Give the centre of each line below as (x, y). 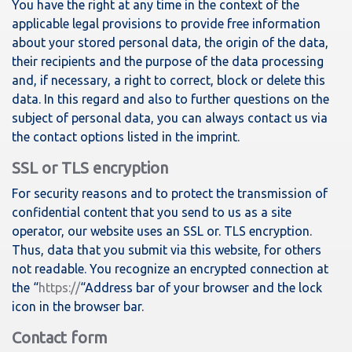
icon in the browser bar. (78, 306)
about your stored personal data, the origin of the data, (170, 42)
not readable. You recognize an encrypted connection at (170, 269)
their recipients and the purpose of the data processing (168, 61)
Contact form (60, 337)
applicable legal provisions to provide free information (166, 24)
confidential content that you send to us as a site (152, 212)
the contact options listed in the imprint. (126, 137)
